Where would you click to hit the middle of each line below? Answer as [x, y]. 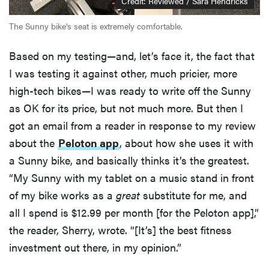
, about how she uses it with [186, 143]
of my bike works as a [62, 195]
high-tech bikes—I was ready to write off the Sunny [130, 91]
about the [33, 143]
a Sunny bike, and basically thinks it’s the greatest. [129, 160]
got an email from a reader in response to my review [132, 125]
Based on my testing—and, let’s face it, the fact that [132, 56]
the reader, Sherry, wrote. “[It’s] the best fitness [120, 230]
